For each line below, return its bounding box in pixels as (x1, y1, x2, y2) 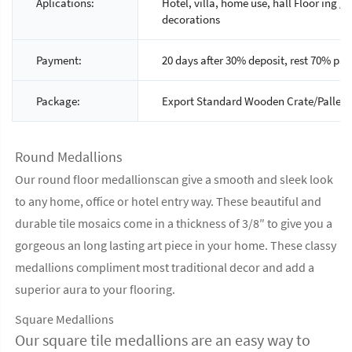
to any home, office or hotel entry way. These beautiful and (15, 193, 321, 210)
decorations (162, 12, 220, 27)
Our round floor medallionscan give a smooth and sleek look (15, 171, 333, 188)
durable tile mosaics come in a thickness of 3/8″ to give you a (15, 215, 332, 232)
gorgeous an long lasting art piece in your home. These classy (15, 237, 336, 254)
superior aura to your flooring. (15, 281, 175, 298)
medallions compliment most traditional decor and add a (15, 259, 314, 276)
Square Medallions (15, 311, 114, 328)
